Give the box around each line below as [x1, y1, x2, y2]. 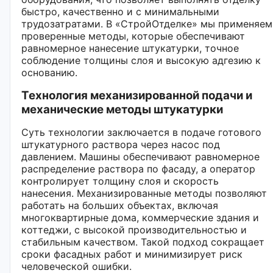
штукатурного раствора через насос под [21, 138, 220, 151]
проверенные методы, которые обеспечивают [21, 29, 245, 42]
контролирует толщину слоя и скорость [21, 174, 219, 187]
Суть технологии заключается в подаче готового [21, 126, 261, 138]
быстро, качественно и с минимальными [21, 5, 219, 18]
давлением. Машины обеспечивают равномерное [21, 150, 260, 163]
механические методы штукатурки [21, 102, 223, 116]
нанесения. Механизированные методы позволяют [21, 186, 267, 199]
